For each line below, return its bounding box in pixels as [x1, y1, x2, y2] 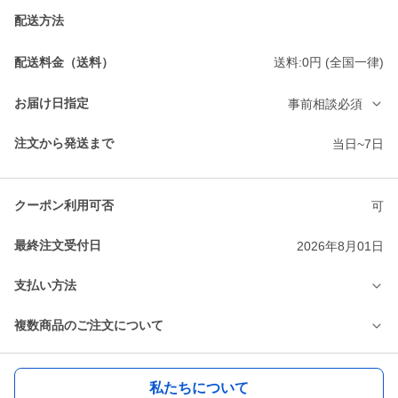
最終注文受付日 [14, 238, 101, 253]
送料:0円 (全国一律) [274, 55, 384, 70]
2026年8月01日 [297, 238, 384, 253]
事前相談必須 [288, 96, 362, 111]
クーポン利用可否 [14, 198, 114, 213]
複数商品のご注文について [14, 318, 163, 333]
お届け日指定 [14, 96, 89, 111]
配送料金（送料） [14, 54, 114, 69]
